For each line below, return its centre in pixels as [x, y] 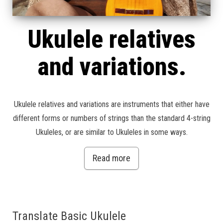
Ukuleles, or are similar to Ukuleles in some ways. [111, 132]
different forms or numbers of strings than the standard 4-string [111, 118]
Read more [111, 158]
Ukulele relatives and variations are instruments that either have [111, 105]
